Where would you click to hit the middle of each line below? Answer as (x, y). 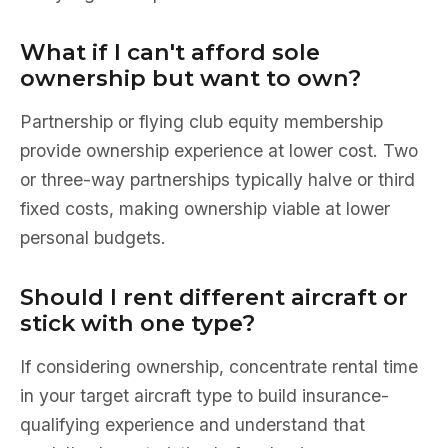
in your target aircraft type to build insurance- (204, 395)
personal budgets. (93, 237)
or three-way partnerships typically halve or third (217, 179)
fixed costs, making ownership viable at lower (205, 208)
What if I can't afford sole (170, 52)
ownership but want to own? (190, 78)
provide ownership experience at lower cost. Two (219, 150)
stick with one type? (137, 323)
